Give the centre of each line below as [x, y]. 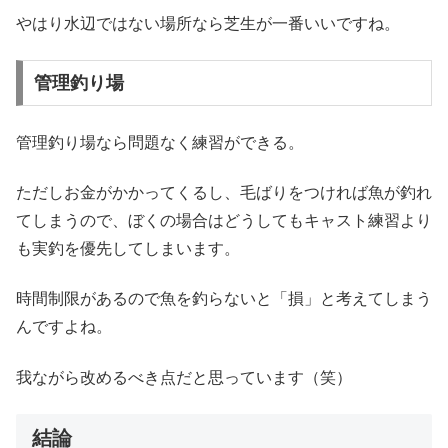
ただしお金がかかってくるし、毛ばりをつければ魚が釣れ [224, 192]
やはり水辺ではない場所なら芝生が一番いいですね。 [208, 23]
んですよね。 [64, 327]
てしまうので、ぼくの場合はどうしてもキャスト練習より [224, 220]
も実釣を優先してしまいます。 [128, 248]
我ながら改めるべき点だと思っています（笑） [184, 377]
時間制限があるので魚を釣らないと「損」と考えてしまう [224, 299]
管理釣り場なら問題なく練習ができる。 [160, 142]
